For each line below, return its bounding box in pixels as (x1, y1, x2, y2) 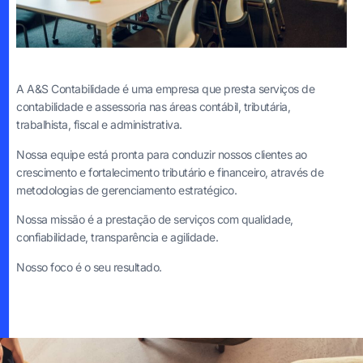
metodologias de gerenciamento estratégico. (16, 182, 237, 197)
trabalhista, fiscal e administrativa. (16, 117, 182, 132)
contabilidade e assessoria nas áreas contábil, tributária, (16, 100, 290, 114)
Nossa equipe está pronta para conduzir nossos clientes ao (16, 147, 307, 161)
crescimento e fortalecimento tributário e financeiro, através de (16, 164, 323, 179)
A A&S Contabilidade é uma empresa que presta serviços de (16, 82, 314, 96)
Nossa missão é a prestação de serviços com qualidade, (16, 212, 293, 227)
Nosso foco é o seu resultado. (16, 259, 162, 274)
